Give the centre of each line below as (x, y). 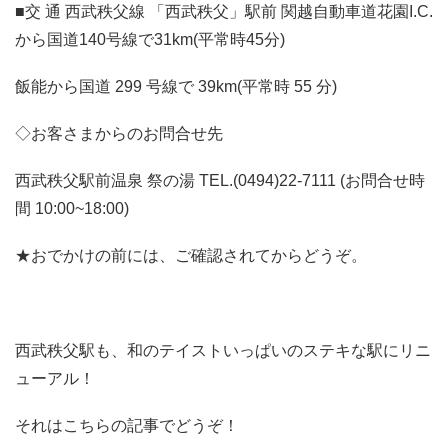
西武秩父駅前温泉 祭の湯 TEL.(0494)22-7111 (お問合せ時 (220, 181)
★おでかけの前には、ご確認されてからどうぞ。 (191, 256)
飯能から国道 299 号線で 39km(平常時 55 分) (176, 86)
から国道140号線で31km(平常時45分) (150, 39)
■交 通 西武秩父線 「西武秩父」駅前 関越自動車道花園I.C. (224, 11)
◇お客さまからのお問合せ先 (119, 134)
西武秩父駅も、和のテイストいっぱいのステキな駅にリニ (223, 350)
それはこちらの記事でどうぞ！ (127, 425)
